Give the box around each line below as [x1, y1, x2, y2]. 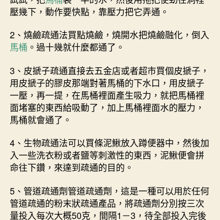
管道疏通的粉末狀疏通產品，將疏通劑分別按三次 [10, 196, 204, 209]
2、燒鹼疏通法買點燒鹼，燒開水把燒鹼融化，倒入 [10, 28, 209, 41]
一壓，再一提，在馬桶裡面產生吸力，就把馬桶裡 [10, 88, 204, 101]
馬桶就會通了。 [10, 112, 72, 126]
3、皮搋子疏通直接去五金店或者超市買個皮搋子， [10, 63, 209, 77]
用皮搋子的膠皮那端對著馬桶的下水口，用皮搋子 [10, 76, 204, 89]
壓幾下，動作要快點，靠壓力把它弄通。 [10, 4, 169, 18]
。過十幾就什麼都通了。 [27, 40, 125, 54]
